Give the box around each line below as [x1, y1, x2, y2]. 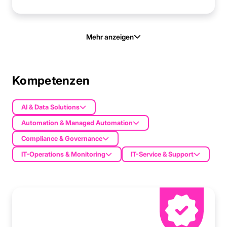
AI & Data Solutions [21, 103, 80, 111]
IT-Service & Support [131, 150, 194, 159]
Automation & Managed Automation [21, 119, 133, 127]
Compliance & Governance [21, 134, 103, 143]
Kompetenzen [12, 73, 90, 88]
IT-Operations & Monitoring [21, 150, 106, 159]
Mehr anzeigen [86, 32, 134, 41]
